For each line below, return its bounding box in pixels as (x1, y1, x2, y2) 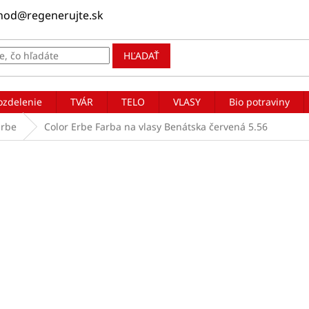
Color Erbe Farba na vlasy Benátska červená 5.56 (44, 120, 268, 133)
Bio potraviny (229, 95, 290, 108)
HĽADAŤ (123, 49, 160, 63)
